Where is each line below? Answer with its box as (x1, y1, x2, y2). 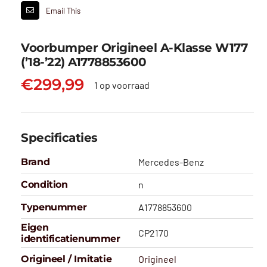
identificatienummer (21, 233, 120, 245)
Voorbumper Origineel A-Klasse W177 (21, 41, 248, 55)
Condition (21, 179, 68, 191)
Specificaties (21, 131, 98, 145)
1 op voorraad (94, 79, 150, 91)
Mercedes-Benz (138, 156, 204, 168)
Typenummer (21, 201, 87, 213)
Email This (46, 5, 81, 15)
